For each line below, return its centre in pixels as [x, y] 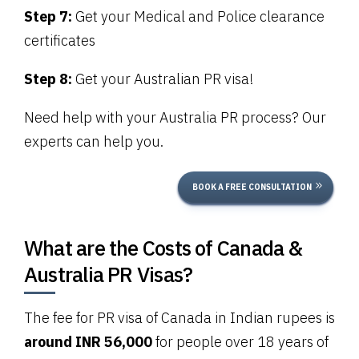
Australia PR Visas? [109, 274]
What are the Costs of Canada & [163, 248]
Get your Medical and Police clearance [200, 17]
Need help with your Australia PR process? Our [175, 118]
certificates [60, 41]
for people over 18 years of [242, 342]
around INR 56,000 [90, 342]
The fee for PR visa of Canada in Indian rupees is [179, 318]
